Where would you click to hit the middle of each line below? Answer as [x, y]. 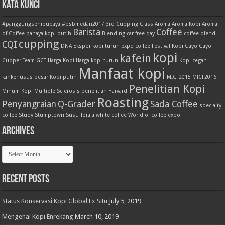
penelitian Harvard [104, 91]
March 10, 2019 [97, 216]
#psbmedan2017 [83, 24]
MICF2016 [205, 77]
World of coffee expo [154, 115]
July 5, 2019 [125, 201]
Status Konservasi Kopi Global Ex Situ [55, 201]
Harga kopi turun [97, 60]
